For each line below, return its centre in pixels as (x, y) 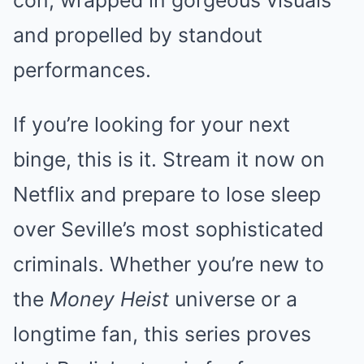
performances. (82, 70)
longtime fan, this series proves (162, 334)
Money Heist (109, 299)
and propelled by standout (138, 35)
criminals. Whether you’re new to (169, 264)
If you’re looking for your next (152, 124)
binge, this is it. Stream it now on (169, 159)
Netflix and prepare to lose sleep (167, 194)
